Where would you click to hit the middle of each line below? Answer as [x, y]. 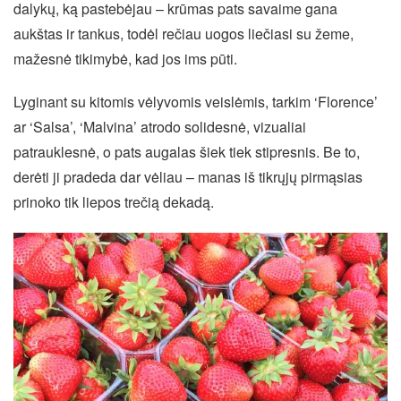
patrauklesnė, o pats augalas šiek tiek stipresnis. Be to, [187, 152]
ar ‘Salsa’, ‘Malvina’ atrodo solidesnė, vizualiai [160, 127]
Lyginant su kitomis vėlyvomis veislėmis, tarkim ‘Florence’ [196, 102]
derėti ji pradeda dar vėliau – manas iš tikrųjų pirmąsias [188, 177]
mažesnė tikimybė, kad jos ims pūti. [125, 59]
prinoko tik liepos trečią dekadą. [114, 202]
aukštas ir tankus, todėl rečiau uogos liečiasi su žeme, [183, 34]
